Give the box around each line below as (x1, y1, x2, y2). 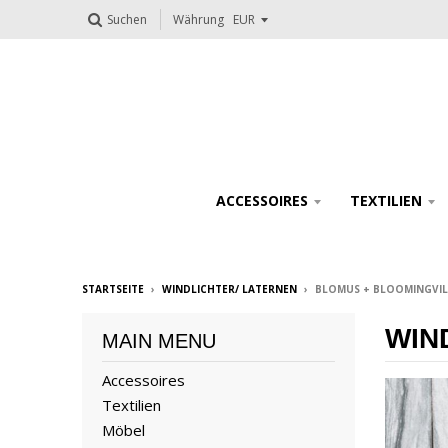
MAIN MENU (102, 330, 216, 352)
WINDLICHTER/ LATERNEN (162, 282, 297, 296)
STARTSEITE (82, 282, 144, 296)
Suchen (107, 11, 147, 28)
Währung (173, 11, 224, 29)
